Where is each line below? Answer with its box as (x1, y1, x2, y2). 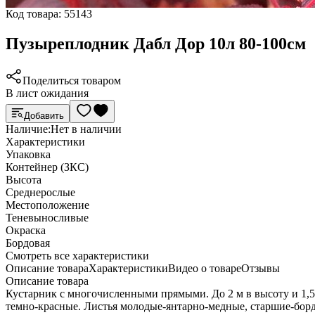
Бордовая (6, 237, 50, 250)
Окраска (6, 224, 46, 237)
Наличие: (6, 123, 51, 136)
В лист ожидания (6, 87, 89, 100)
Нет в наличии (51, 123, 122, 136)
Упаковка (6, 148, 51, 161)
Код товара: (6, 8, 64, 20)
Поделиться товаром (22, 75, 121, 87)
